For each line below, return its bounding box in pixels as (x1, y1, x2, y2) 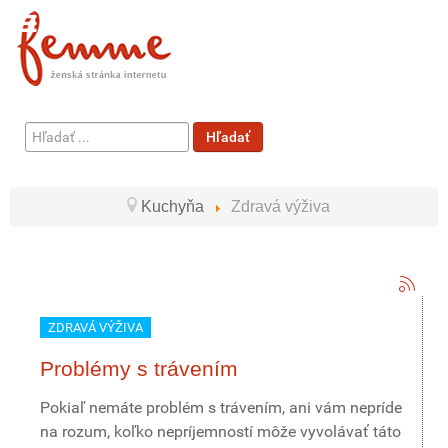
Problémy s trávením (40, 357, 238, 380)
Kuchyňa (140, 198, 208, 215)
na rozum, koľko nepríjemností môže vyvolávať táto (40, 422, 401, 441)
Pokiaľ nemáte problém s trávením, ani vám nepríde (40, 398, 402, 417)
